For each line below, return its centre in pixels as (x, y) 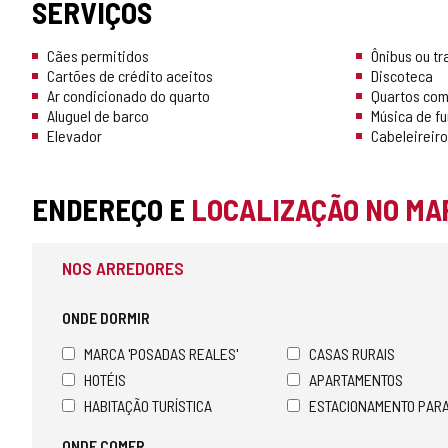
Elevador (74, 136)
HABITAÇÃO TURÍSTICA (148, 406)
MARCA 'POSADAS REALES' (161, 354)
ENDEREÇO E (111, 209)
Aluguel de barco (98, 116)
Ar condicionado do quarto (128, 96)
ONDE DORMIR (106, 318)
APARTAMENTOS (356, 380)
